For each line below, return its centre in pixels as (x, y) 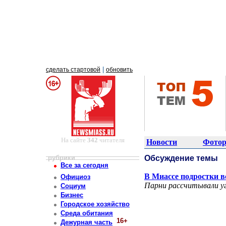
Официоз (75, 177)
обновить (119, 70)
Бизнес (72, 195)
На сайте (74, 140)
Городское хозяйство (95, 204)
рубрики (62, 158)
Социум (73, 186)
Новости (162, 142)
